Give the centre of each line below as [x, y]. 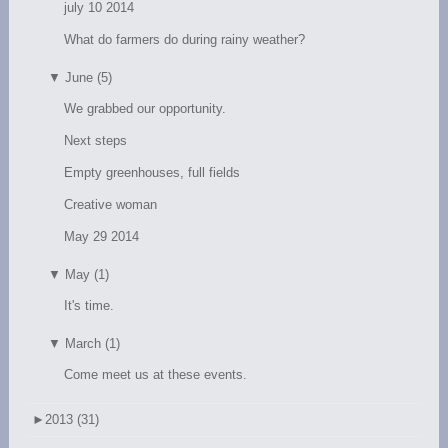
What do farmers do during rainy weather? [185, 39]
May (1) [87, 274]
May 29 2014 [102, 236]
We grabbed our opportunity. [145, 108]
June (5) [89, 77]
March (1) [93, 343]
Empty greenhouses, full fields [152, 172]
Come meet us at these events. [156, 374]
